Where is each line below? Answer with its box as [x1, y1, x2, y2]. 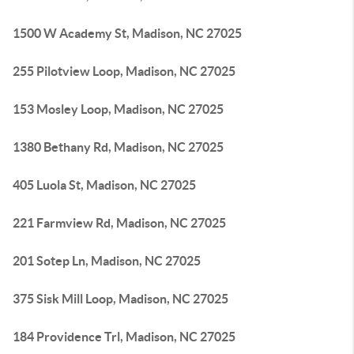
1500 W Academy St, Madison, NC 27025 [13, 26, 242, 40]
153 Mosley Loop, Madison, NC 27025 [13, 102, 224, 116]
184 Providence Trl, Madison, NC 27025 [13, 330, 235, 344]
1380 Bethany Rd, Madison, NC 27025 [13, 140, 224, 154]
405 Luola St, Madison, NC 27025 [13, 178, 196, 192]
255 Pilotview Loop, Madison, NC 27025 [13, 64, 235, 78]
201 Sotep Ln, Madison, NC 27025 [13, 254, 201, 268]
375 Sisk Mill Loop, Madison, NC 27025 [13, 292, 228, 306]
